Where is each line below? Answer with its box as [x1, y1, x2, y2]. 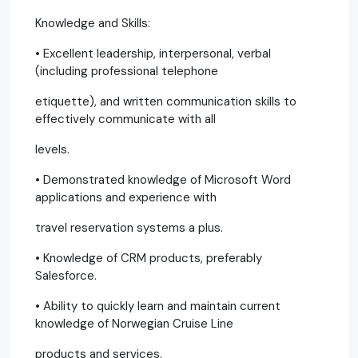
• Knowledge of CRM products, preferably [35, 249, 262, 266]
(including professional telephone [35, 62, 218, 79]
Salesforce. [35, 267, 97, 284]
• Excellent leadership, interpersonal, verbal [35, 45, 271, 62]
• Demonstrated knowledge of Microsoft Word [35, 171, 291, 188]
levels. [35, 141, 70, 157]
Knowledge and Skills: [35, 14, 150, 31]
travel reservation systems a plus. [35, 219, 223, 236]
